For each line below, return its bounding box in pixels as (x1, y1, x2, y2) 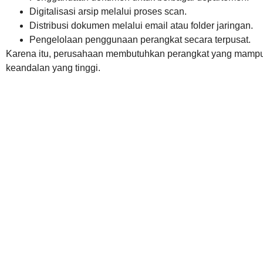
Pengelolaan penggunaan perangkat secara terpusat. (29, 34, 251, 45)
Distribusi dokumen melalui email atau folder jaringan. (29, 20, 253, 31)
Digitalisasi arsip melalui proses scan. (29, 6, 187, 16)
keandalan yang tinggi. (6, 62, 100, 73)
